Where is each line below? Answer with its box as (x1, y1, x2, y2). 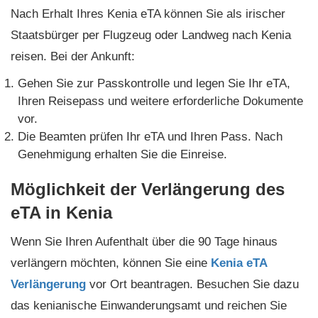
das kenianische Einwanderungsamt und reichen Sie (11, 299, 287, 313)
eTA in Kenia (11, 203, 112, 223)
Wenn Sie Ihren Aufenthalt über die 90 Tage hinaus (11, 235, 278, 249)
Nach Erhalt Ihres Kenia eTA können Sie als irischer (11, 7, 285, 21)
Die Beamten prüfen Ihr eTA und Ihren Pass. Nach (18, 130, 283, 144)
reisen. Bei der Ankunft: (11, 50, 138, 64)
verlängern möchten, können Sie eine (11, 256, 211, 270)
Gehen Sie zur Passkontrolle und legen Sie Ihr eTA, (18, 77, 290, 91)
